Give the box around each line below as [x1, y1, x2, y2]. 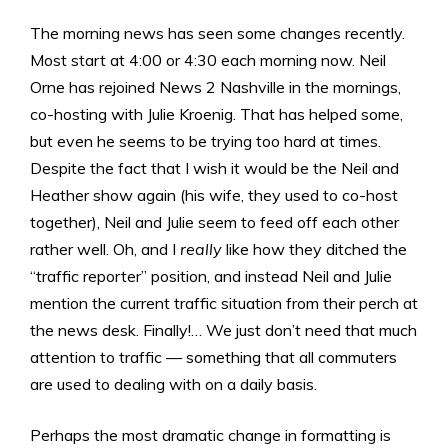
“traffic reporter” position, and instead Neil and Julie [30, 265, 392, 286]
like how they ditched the [226, 238, 407, 259]
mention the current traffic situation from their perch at [30, 292, 418, 313]
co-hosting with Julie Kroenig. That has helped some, [30, 103, 403, 124]
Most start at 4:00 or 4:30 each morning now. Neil [30, 49, 386, 70]
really [180, 238, 226, 259]
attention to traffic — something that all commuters [30, 346, 397, 367]
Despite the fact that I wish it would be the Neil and [30, 157, 399, 178]
